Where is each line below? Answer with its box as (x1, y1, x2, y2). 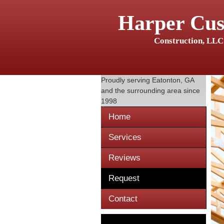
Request (108, 173, 139, 183)
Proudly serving (101, 76, 152, 84)
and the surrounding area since (101, 86, 200, 94)
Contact (108, 194, 137, 203)
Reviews (108, 153, 140, 162)
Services (108, 132, 141, 142)
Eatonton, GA (152, 76, 194, 84)
